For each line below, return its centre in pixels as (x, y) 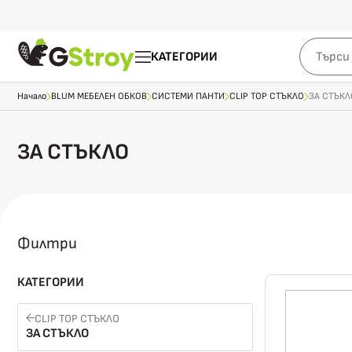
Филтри (47, 244)
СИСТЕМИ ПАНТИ (188, 96)
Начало (32, 96)
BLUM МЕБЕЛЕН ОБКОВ (99, 96)
